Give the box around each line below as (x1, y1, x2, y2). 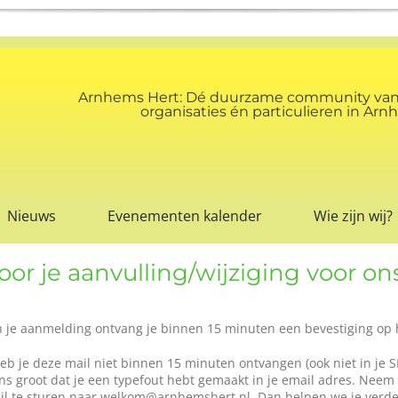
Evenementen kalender (107, 206, 262, 227)
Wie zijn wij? (313, 206, 393, 227)
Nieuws (7, 206, 57, 227)
